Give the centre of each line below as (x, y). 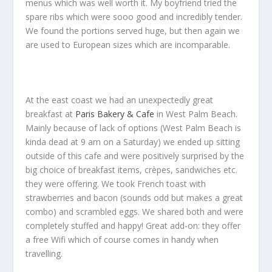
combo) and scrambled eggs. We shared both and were (135, 211)
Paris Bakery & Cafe (115, 114)
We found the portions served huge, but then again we (133, 31)
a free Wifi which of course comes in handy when (122, 239)
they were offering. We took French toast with (116, 183)
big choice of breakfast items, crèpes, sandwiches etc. (132, 169)
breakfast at (51, 114)
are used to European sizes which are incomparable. (128, 45)
